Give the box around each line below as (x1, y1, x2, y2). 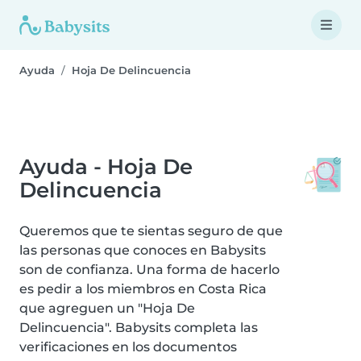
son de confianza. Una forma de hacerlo (19, 262, 280, 277)
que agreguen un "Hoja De (19, 301, 195, 316)
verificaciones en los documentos (19, 339, 237, 355)
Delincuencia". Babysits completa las (19, 320, 258, 335)
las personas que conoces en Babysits (19, 243, 266, 258)
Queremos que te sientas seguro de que (19, 223, 283, 239)
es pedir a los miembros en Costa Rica (19, 281, 267, 297)
